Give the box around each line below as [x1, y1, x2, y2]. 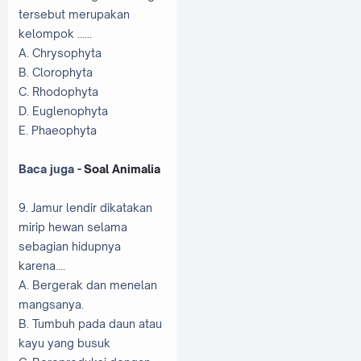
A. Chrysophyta [19, 46, 104, 60]
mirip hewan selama [19, 220, 127, 234]
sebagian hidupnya [19, 239, 121, 254]
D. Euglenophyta [19, 104, 110, 118]
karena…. [19, 259, 68, 273]
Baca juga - [19, 162, 84, 176]
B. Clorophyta [19, 65, 95, 80]
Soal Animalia [84, 162, 160, 176]
